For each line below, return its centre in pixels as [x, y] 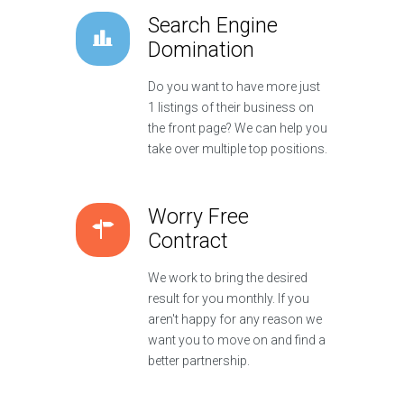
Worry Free [198, 217]
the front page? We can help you [238, 129]
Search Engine [213, 26]
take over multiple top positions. [238, 149]
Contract [188, 242]
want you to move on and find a [237, 340]
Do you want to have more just [234, 87]
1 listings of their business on [231, 108]
